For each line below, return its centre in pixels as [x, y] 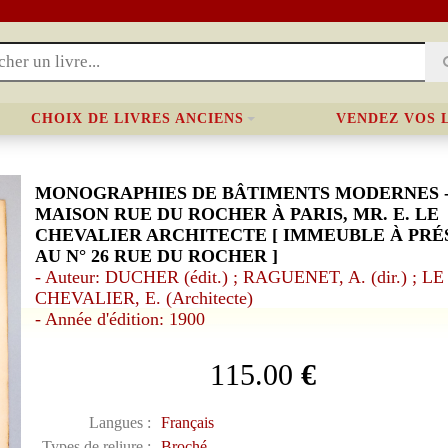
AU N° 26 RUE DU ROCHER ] [156, 256]
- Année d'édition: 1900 [119, 319]
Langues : [119, 422]
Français [187, 422]
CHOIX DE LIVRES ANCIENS [137, 118]
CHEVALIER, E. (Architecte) [143, 298]
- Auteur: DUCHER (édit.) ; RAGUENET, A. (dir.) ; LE [239, 277]
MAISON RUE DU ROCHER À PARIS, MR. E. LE [236, 214]
